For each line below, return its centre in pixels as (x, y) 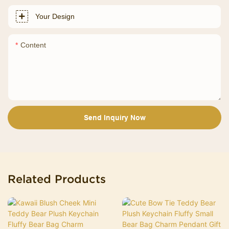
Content (33, 45)
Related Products (57, 179)
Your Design (55, 16)
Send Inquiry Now (114, 117)
